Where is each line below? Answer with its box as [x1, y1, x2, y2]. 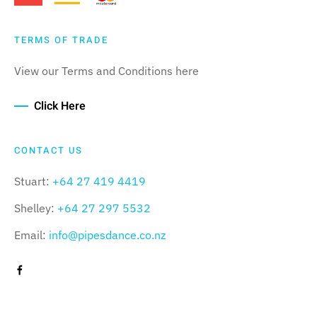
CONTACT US [14, 144, 83, 158]
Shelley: [14, 201, 57, 216]
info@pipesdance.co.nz [49, 228, 166, 243]
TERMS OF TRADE [14, 33, 108, 47]
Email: [14, 228, 49, 243]
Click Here [34, 98, 86, 115]
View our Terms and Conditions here [14, 64, 199, 79]
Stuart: [14, 174, 52, 189]
